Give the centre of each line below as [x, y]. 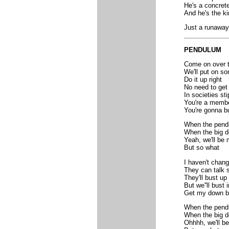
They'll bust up [205, 177]
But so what [201, 148]
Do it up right [203, 80]
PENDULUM [202, 50]
